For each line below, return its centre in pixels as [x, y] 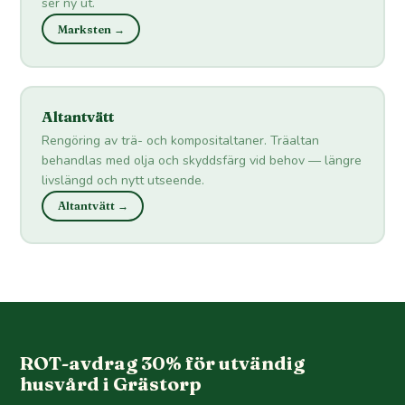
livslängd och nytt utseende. [123, 180]
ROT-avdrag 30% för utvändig [163, 363]
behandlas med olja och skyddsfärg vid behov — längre [202, 160]
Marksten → [91, 29]
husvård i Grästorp [111, 384]
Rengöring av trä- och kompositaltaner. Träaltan [181, 140]
